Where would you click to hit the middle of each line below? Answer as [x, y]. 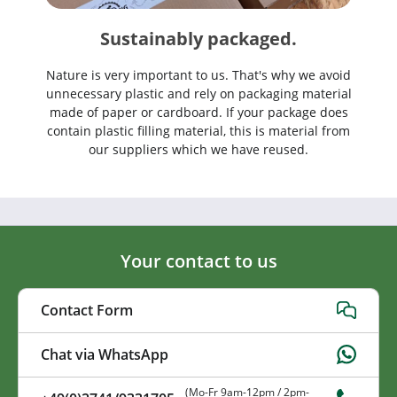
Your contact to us [198, 261]
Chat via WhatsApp [105, 355]
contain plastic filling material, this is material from [198, 130]
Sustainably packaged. [198, 38]
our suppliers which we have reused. [198, 149]
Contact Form [87, 311]
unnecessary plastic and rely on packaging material [198, 93]
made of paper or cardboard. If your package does [198, 112]
